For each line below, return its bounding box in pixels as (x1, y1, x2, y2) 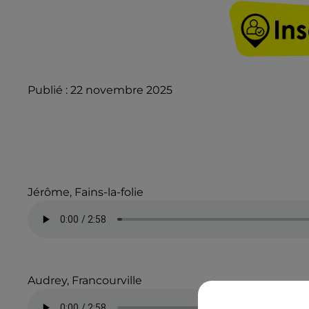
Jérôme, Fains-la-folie (28, 186, 143, 199)
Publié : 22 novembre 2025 (28, 83, 172, 97)
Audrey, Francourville (28, 274, 142, 288)
